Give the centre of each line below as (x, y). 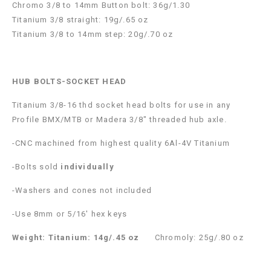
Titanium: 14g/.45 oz (94, 238)
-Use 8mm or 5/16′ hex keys (70, 214)
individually (87, 167)
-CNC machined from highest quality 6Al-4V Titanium (121, 143)
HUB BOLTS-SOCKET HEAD (70, 82)
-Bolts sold (37, 167)
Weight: (29, 238)
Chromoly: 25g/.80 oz (191, 238)
